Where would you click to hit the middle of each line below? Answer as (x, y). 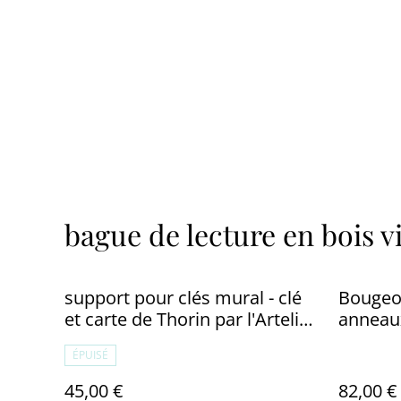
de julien (99, 340)
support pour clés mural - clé (183, 297)
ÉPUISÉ (90, 354)
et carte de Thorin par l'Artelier (190, 319)
